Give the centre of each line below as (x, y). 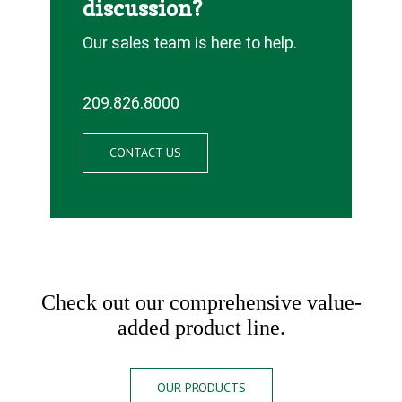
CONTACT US (145, 152)
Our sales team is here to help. (189, 42)
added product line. (201, 327)
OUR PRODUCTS (201, 387)
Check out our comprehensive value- (201, 302)
